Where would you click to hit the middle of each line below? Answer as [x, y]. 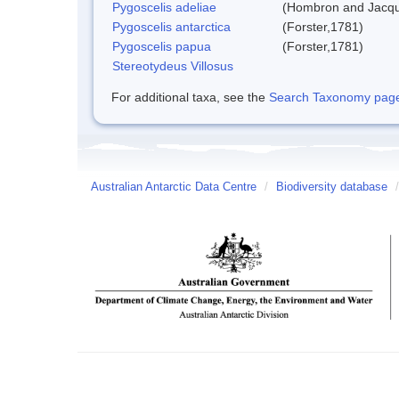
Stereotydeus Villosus [173, 65]
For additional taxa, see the [190, 97]
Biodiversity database [332, 187]
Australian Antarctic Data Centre [174, 187]
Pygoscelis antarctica [171, 26]
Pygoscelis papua [162, 46]
